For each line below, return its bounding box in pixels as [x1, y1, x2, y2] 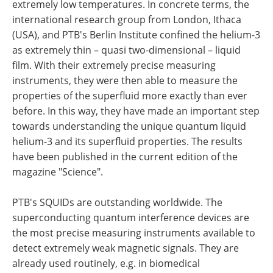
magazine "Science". [12, 165, 103, 179]
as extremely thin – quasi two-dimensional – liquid [12, 43, 241, 57]
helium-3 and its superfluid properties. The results [12, 135, 243, 148]
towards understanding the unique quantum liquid [12, 119, 246, 133]
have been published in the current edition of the [12, 150, 238, 163]
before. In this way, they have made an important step [12, 104, 260, 118]
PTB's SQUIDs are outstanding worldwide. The [12, 196, 222, 209]
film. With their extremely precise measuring [12, 58, 216, 72]
